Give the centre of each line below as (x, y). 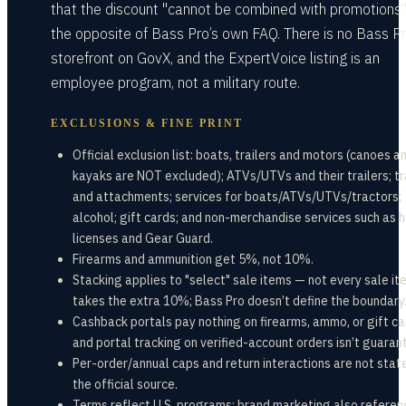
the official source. (125, 384)
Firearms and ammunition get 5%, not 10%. (193, 259)
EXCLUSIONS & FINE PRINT (147, 123)
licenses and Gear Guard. (143, 238)
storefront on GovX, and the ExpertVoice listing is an (215, 58)
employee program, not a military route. (175, 82)
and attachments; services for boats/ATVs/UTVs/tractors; (237, 197)
